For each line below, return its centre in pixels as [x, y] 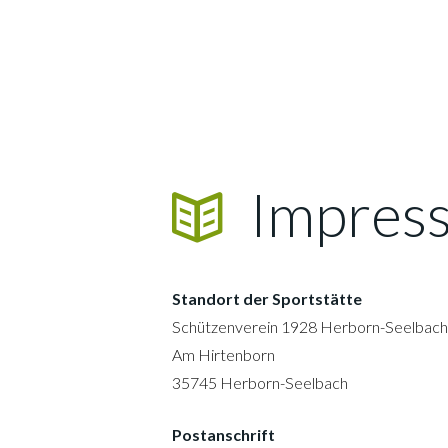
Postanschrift [223, 434]
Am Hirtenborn [223, 354]
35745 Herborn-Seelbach [260, 382]
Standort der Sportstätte [267, 298]
